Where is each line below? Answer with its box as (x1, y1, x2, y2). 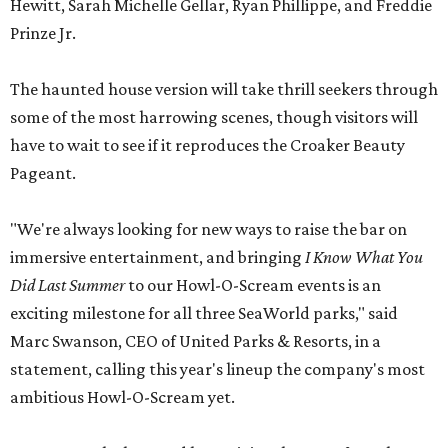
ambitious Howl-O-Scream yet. (10, 387, 235, 408)
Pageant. (10, 163, 76, 184)
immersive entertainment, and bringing (10, 247, 305, 268)
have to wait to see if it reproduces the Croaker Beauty (10, 135, 405, 156)
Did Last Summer (10, 275, 125, 296)
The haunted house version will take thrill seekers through (10, 79, 438, 100)
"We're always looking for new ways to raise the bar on (10, 219, 407, 240)
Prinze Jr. (10, 23, 76, 44)
